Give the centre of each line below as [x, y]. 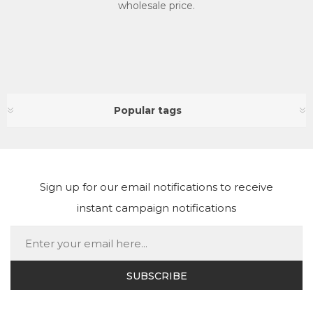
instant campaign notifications [156, 208]
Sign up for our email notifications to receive [156, 187]
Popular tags [148, 110]
